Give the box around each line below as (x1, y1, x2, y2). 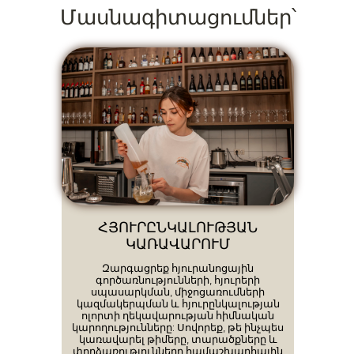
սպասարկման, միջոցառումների (91, 284, 265, 298)
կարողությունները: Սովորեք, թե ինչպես (72, 320, 284, 333)
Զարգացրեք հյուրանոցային (102, 261, 254, 274)
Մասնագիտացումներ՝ (59, 4, 296, 30)
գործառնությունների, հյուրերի (96, 273, 260, 286)
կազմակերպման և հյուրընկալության (76, 296, 280, 310)
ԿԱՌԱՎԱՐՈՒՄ (125, 235, 230, 253)
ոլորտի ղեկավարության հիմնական (81, 308, 274, 322)
